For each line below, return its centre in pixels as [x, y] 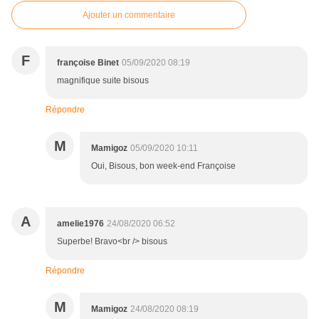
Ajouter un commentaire [129, 15]
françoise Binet [88, 63]
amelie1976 [80, 224]
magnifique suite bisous [103, 81]
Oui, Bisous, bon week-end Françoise [163, 166]
